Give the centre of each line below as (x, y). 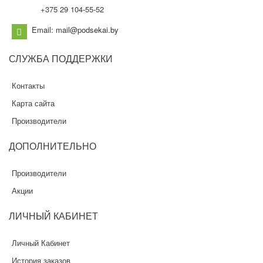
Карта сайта (33, 103)
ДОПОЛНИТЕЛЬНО (53, 146)
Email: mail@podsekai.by (75, 29)
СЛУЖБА (29, 58)
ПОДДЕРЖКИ (81, 58)
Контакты (28, 85)
